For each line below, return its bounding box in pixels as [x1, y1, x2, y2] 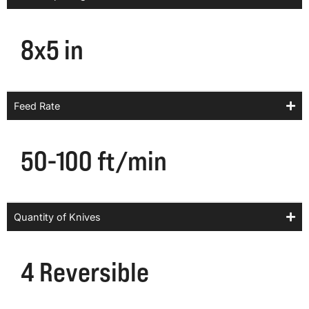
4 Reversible [21, 256, 149, 288]
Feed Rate [14, 100, 60, 112]
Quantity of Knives [14, 211, 101, 223]
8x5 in [21, 34, 83, 66]
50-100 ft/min [21, 145, 167, 177]
